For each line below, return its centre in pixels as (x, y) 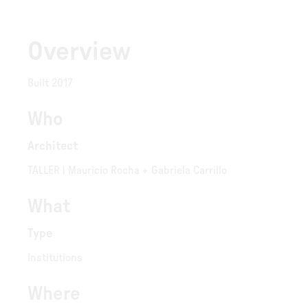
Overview (79, 52)
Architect (53, 146)
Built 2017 (50, 83)
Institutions (55, 258)
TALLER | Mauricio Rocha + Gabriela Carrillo (127, 170)
